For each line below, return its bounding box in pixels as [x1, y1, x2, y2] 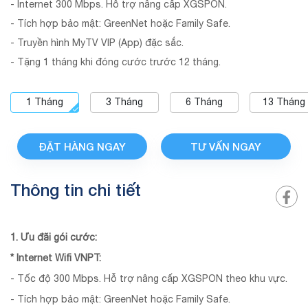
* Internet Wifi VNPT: [10, 252, 101, 263]
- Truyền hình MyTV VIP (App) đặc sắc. [10, 36, 184, 48]
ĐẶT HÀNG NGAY [38, 140, 126, 153]
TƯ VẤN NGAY [190, 140, 261, 153]
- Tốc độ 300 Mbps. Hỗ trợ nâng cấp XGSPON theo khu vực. [10, 272, 287, 284]
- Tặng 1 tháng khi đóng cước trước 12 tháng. [10, 56, 221, 67]
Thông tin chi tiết [10, 179, 141, 199]
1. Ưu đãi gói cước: [10, 231, 97, 243]
